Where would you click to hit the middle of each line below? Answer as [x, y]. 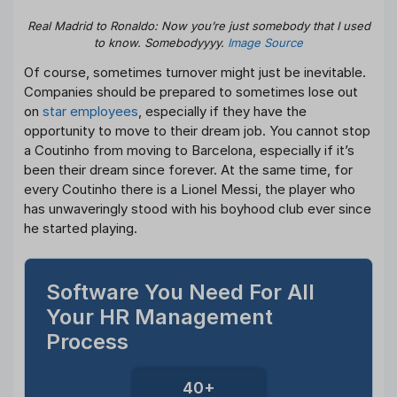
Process [87, 342]
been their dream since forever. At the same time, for [188, 169]
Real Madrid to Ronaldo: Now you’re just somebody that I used [198, 25]
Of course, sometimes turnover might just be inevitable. [195, 72]
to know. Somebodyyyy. [161, 42]
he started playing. [81, 228]
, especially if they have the [222, 111]
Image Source [265, 42]
